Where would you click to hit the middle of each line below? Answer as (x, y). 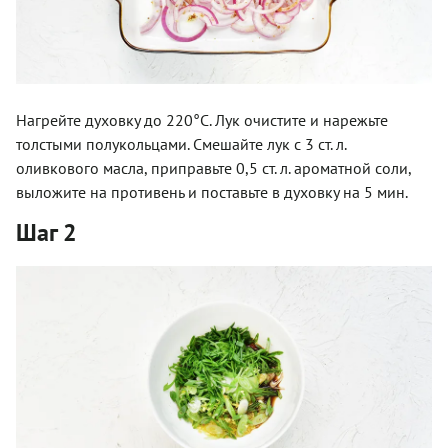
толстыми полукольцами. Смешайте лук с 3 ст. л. (181, 144)
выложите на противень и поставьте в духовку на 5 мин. (212, 192)
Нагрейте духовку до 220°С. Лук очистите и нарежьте (202, 120)
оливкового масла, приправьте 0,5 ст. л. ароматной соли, (213, 168)
